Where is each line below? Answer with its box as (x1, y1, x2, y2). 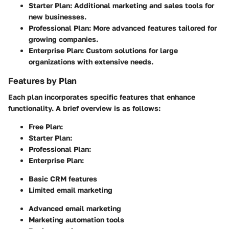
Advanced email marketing (29, 204, 121, 213)
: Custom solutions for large (82, 46, 178, 55)
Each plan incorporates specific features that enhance (8, 93, 195, 102)
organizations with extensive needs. (29, 57, 153, 66)
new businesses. (29, 12, 86, 21)
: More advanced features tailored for (89, 24, 217, 33)
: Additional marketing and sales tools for (70, 1, 214, 10)
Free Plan (29, 122, 61, 131)
